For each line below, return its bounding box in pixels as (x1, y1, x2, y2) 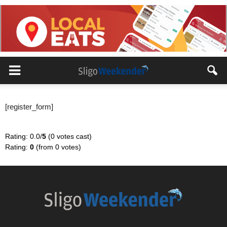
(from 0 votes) (34, 143, 81, 151)
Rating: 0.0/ (5, 132, 42, 140)
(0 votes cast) (46, 132, 92, 140)
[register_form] (5, 102, 53, 111)
